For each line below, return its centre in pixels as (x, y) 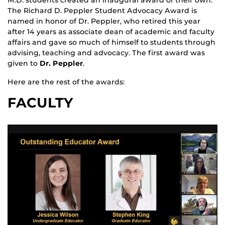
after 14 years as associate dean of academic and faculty (111, 32)
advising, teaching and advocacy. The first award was (106, 53)
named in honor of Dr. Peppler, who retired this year (104, 21)
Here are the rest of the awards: (66, 82)
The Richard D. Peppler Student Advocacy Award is (102, 11)
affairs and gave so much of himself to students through (111, 42)
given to (24, 64)
